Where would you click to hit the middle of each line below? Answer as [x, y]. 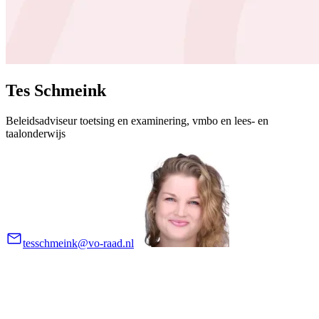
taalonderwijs [36, 133]
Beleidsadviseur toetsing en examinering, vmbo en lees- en [137, 120]
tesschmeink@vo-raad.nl [78, 243]
